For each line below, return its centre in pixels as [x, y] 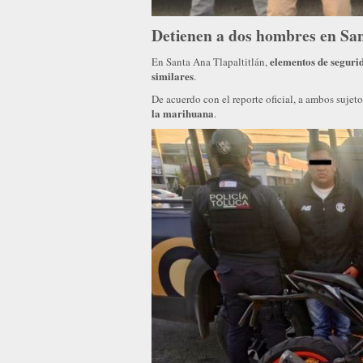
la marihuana [183, 113]
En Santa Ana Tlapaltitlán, [211, 61]
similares [173, 75]
